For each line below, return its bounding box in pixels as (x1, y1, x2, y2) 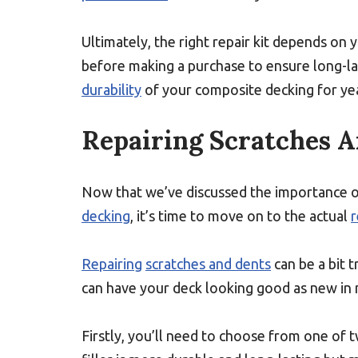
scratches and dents (145, 256, 271, 272)
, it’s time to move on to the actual (130, 208, 351, 224)
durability (82, 82, 141, 97)
